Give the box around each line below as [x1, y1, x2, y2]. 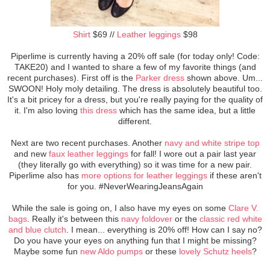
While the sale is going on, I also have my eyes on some [11, 202, 228, 213]
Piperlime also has [8, 170, 81, 180]
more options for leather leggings [81, 170, 207, 180]
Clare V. [228, 202, 259, 213]
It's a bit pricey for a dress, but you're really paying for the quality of [7, 94, 263, 104]
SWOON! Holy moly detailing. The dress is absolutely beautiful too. [8, 83, 262, 93]
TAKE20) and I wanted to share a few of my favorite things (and [14, 61, 256, 72]
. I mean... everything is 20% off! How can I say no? [66, 224, 262, 234]
